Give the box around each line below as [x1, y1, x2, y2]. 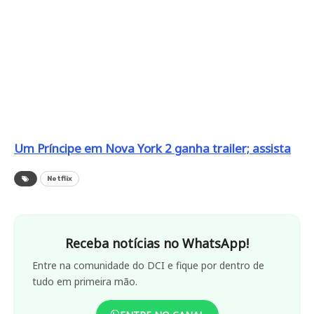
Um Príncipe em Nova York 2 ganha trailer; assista [14, 139, 291, 156]
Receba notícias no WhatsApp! [65, 234, 249, 252]
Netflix [47, 174, 72, 183]
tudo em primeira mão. [32, 274, 137, 288]
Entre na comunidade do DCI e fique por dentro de [32, 258, 264, 272]
